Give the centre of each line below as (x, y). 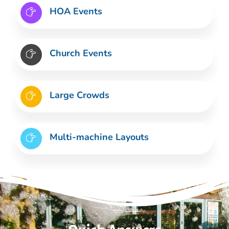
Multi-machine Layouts (99, 137)
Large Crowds (79, 95)
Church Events (81, 53)
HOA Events (76, 12)
